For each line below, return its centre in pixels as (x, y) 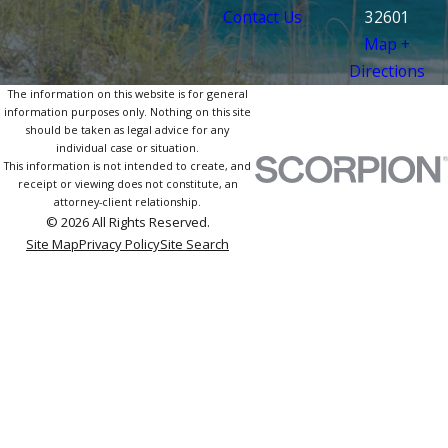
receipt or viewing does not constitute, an (127, 183)
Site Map (52, 243)
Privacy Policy (119, 243)
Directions (387, 70)
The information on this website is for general (127, 93)
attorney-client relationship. (127, 201)
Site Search (194, 243)
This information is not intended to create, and (127, 165)
